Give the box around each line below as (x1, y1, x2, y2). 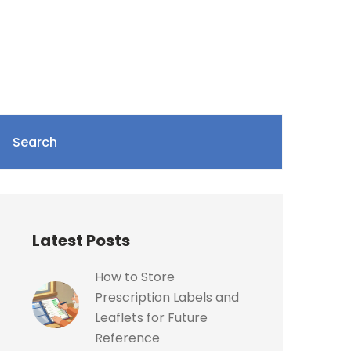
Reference (95, 329, 160, 347)
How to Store (95, 268, 175, 286)
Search (13, 132, 57, 151)
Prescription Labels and (95, 288, 239, 306)
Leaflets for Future (95, 309, 208, 327)
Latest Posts (32, 230, 130, 251)
